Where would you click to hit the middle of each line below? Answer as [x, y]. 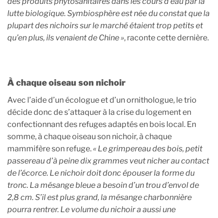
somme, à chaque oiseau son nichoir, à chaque [90, 137]
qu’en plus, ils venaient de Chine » [66, 37]
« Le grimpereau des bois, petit [148, 149]
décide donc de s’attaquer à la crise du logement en [99, 112]
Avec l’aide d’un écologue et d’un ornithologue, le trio [102, 100]
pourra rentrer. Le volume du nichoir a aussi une [91, 210]
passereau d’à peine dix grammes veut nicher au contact [108, 161]
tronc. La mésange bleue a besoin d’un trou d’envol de [103, 185]
